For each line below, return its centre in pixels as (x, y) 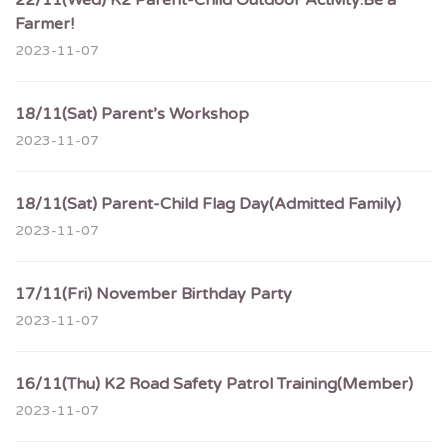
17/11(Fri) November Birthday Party (153, 294)
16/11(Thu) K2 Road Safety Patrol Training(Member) (214, 384)
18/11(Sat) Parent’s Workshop (132, 114)
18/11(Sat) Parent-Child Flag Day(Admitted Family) (208, 204)
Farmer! (44, 24)
